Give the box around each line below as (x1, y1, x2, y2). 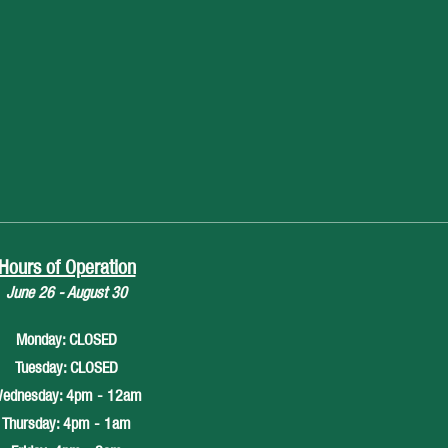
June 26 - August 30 (6, 283, 127, 302)
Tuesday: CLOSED (15, 358, 118, 377)
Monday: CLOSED (16, 330, 117, 349)
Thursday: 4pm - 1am (2, 414, 131, 433)
